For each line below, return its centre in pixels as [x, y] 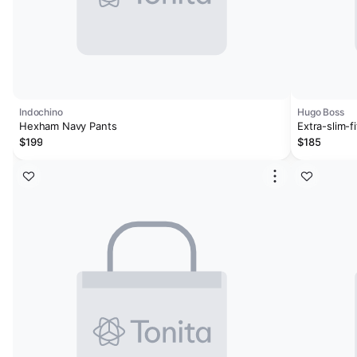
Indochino [41, 112]
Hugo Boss [321, 112]
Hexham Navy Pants [68, 126]
